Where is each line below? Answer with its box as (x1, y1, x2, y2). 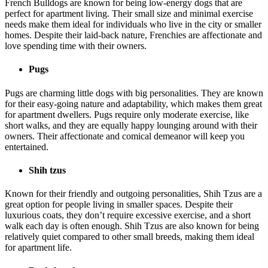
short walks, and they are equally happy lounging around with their (5, 120, 257, 130)
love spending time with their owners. (5, 41, 147, 51)
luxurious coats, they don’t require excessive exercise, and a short (5, 210, 251, 221)
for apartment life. (5, 242, 72, 253)
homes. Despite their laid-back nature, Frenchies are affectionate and (5, 30, 262, 40)
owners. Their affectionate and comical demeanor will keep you (5, 130, 245, 141)
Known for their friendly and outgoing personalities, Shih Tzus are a (5, 188, 262, 199)
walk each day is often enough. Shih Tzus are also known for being (5, 221, 259, 232)
